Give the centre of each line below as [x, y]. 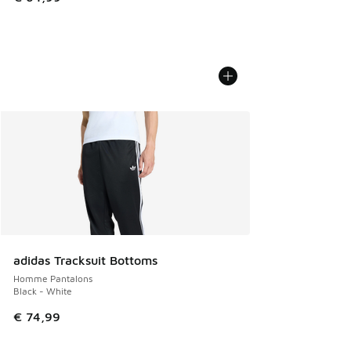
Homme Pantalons [53, 278]
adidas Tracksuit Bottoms [85, 260]
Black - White [43, 291]
